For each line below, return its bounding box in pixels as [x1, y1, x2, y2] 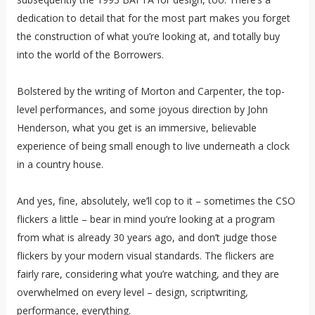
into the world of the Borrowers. [16, 48, 164, 62]
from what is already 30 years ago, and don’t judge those [16, 231, 277, 245]
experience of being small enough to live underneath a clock [16, 139, 290, 153]
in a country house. [16, 157, 103, 172]
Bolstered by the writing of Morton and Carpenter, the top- [16, 84, 285, 98]
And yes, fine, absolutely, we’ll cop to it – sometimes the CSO [16, 194, 295, 208]
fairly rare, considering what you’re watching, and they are [16, 267, 279, 281]
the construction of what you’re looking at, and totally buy [16, 30, 280, 44]
